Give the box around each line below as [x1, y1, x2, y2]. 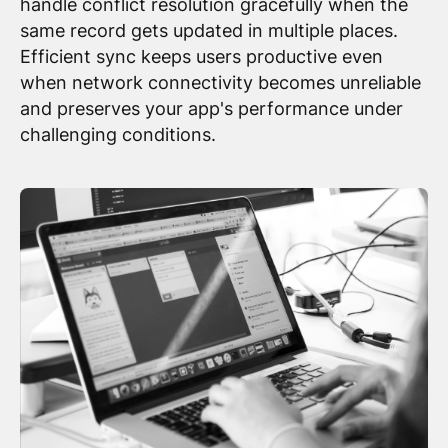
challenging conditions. [19, 124, 216, 146]
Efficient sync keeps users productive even [19, 46, 383, 68]
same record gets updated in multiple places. [19, 20, 398, 42]
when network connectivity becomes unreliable [19, 72, 421, 94]
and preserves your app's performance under [19, 98, 403, 120]
